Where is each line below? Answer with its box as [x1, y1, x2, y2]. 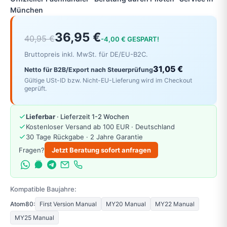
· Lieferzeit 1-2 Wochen [55, 112, 129, 121]
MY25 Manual [15, 213, 54, 221]
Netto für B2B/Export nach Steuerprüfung [24, 66, 153, 74]
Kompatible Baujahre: [10, 184, 77, 193]
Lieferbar [26, 112, 55, 121]
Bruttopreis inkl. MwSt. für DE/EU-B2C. [24, 50, 148, 58]
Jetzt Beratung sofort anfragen [52, 145, 151, 154]
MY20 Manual [106, 200, 146, 208]
